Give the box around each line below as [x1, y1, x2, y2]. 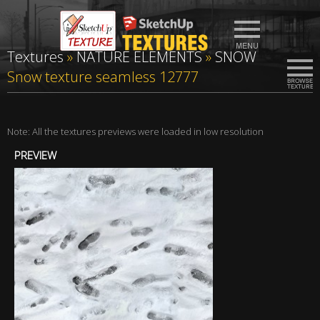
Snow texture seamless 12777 [7, 67, 199, 86]
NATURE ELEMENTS [76, 47, 202, 66]
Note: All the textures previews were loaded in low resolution [7, 125, 264, 138]
